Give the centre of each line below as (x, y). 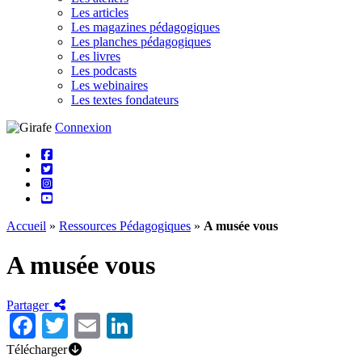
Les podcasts (104, 71)
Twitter (105, 325)
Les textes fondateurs (125, 100)
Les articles (100, 13)
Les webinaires (109, 85)
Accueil (26, 226)
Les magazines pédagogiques (145, 27)
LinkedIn (180, 325)
